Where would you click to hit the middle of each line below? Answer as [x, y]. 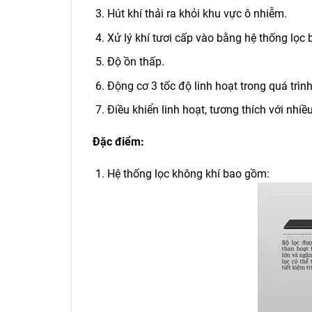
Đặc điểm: [120, 142]
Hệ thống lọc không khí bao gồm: [188, 173]
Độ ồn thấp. [135, 62]
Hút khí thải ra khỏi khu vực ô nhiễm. [197, 13]
